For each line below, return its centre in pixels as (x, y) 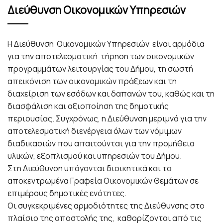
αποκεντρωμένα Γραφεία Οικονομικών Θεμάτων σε (103, 181)
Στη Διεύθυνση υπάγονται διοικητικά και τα (90, 168)
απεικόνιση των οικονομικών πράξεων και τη (92, 81)
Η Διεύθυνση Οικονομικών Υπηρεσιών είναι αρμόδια (107, 44)
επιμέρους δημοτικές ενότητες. (67, 193)
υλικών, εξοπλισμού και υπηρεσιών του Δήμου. (95, 156)
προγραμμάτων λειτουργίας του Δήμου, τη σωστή (100, 69)
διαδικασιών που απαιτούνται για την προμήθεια (101, 143)
